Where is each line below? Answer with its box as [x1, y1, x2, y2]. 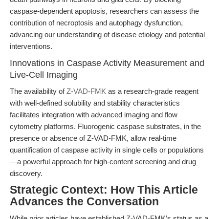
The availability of [10, 87, 66, 95]
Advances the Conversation [10, 196, 159, 208]
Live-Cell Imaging [10, 70, 78, 80]
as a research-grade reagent [106, 87, 198, 95]
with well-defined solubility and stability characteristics [10, 99, 180, 107]
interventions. [10, 42, 52, 50]
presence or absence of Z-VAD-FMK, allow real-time [10, 134, 176, 142]
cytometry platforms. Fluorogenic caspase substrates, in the [10, 122, 201, 131]
